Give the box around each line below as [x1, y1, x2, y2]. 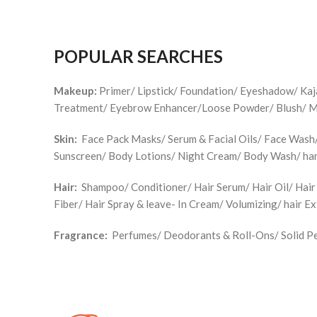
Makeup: [54, 84, 97, 97]
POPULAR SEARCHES [54, 46, 223, 67]
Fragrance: [54, 229, 108, 241]
